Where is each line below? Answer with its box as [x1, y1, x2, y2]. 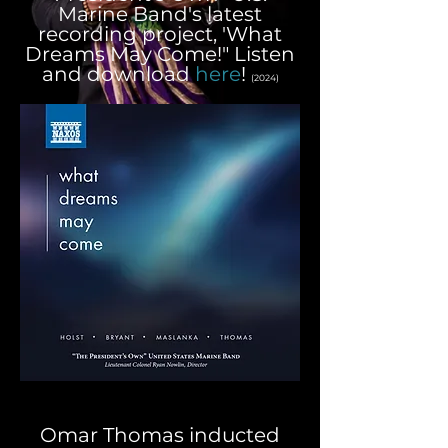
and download [41, 61, 195, 86]
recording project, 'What [38, 21, 282, 46]
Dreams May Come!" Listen [25, 41, 295, 66]
